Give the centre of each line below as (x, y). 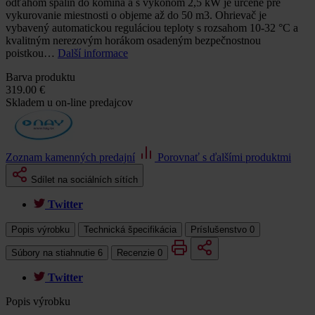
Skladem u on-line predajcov (69, 102)
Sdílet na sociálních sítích (84, 179)
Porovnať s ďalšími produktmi (223, 157)
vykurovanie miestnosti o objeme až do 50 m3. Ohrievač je (136, 15)
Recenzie (137, 252)
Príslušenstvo (220, 229)
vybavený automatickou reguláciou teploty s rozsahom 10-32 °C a (152, 27)
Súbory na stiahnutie (54, 252)
